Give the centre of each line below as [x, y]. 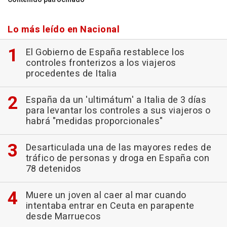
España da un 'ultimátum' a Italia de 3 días [116, 100]
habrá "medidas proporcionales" [94, 121]
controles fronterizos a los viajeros [101, 63]
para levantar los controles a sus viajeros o [118, 110]
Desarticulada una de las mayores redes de [118, 147]
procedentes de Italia [71, 73]
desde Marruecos [63, 216]
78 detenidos [53, 169]
